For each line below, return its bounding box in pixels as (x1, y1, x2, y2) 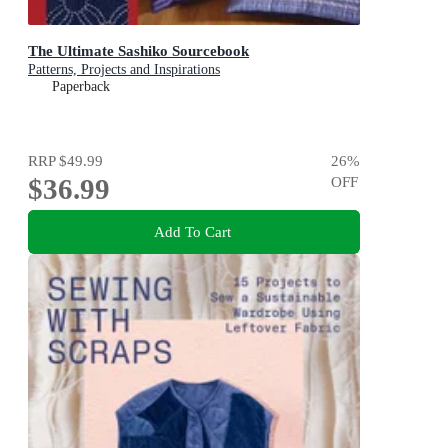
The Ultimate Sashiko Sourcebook (28, 41, 249, 59)
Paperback (52, 78, 110, 94)
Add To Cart (153, 222, 231, 240)
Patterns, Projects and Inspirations (28, 61, 220, 77)
